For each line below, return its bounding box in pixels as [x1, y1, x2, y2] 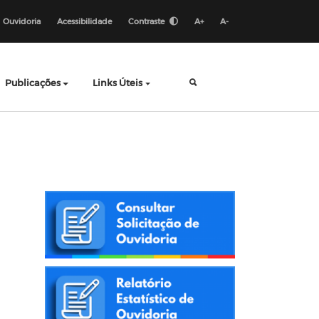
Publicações [4, 77, 61, 88]
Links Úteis [92, 77, 142, 88]
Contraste [128, 16, 167, 26]
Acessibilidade [57, 16, 112, 26]
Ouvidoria [3, 16, 41, 26]
